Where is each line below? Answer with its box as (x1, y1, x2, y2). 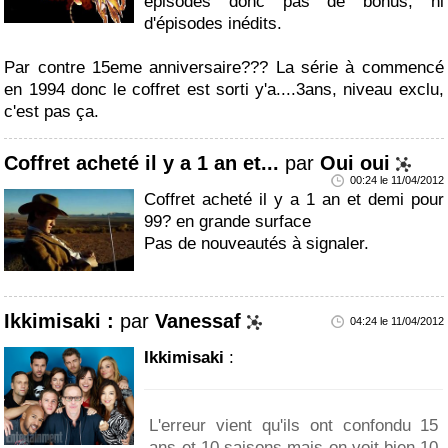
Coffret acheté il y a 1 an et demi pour (144, 190, 444, 210)
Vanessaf (155, 310, 242, 333)
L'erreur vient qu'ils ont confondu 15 (149, 416, 439, 436)
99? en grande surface (144, 212, 312, 232)
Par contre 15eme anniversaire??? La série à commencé (4, 58, 444, 78)
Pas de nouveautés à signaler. (144, 234, 370, 254)
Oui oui (320, 152, 391, 175)
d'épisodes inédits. (144, 14, 283, 34)
